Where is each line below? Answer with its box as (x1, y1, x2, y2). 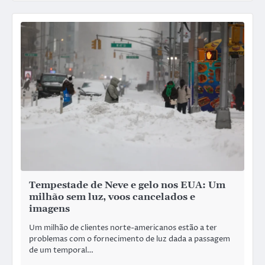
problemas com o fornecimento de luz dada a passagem (29, 234, 230, 245)
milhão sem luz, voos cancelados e (29, 191, 195, 203)
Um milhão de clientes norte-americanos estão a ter (29, 222, 217, 234)
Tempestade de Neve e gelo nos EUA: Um (29, 179, 225, 192)
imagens (29, 203, 70, 215)
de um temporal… (29, 245, 93, 256)
